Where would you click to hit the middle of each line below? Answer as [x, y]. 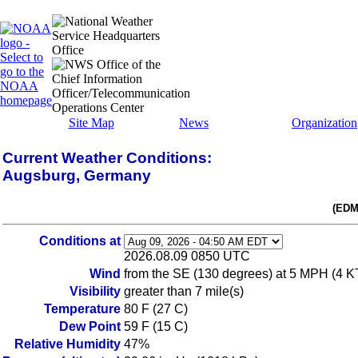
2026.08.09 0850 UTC [187, 256]
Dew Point [90, 326]
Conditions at [80, 241]
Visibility [95, 291]
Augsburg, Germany [77, 175]
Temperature [82, 309]
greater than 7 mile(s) [184, 291]
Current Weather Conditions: [107, 157]
